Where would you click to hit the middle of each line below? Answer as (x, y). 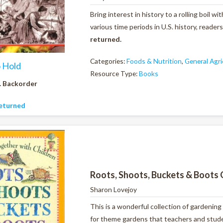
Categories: (108, 61)
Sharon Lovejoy (113, 189)
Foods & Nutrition (154, 61)
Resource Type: (114, 73)
